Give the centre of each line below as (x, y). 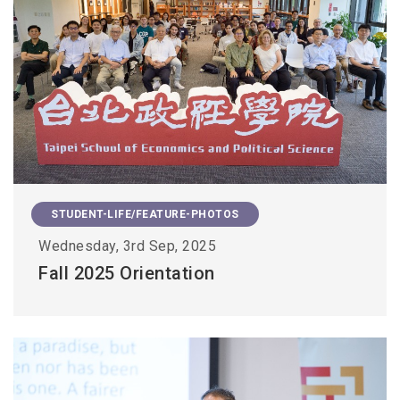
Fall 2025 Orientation (127, 274)
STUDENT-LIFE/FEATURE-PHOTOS (145, 215)
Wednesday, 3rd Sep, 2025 (127, 246)
